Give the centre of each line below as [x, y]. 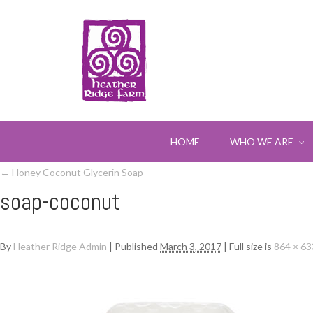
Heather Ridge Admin [60, 246]
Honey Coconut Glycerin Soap [77, 172]
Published [136, 246]
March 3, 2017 [191, 246]
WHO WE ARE [262, 141]
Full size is [250, 246]
